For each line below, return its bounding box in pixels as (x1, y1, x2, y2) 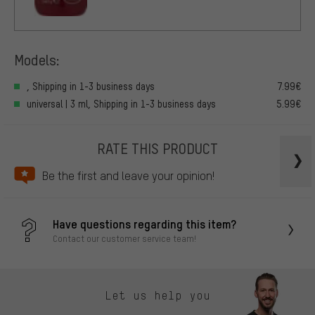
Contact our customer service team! (53, 232, 196, 244)
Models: (14, 49, 60, 69)
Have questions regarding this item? (53, 215, 236, 231)
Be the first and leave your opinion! (42, 168, 214, 184)
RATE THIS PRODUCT (97, 138, 218, 157)
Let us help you (105, 288, 210, 302)
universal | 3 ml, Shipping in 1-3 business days (27, 97, 216, 110)
